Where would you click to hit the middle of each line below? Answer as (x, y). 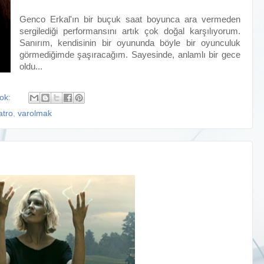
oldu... (31, 67)
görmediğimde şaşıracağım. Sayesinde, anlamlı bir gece (130, 55)
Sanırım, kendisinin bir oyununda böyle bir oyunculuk (130, 43)
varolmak (35, 114)
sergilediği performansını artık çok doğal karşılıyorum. (130, 31)
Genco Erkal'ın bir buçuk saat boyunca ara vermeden (130, 19)
